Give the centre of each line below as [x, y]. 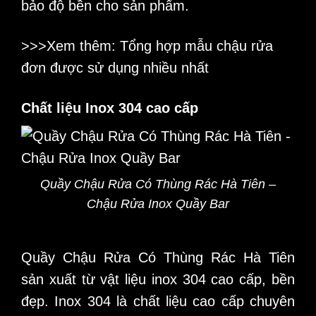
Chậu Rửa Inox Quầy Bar [158, 204]
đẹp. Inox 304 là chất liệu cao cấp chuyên [158, 301]
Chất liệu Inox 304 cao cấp [110, 108]
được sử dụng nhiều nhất [127, 67]
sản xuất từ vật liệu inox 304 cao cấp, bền [158, 279]
